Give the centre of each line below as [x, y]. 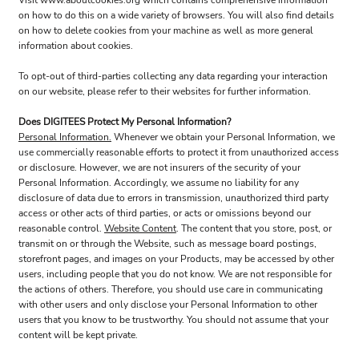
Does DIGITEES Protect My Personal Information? [125, 122]
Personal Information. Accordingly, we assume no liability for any [159, 183]
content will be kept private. [78, 335]
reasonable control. [61, 228]
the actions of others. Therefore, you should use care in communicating [171, 289]
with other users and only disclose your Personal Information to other [168, 305]
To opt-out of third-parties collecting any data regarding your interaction [173, 76]
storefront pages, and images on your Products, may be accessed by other [176, 259]
